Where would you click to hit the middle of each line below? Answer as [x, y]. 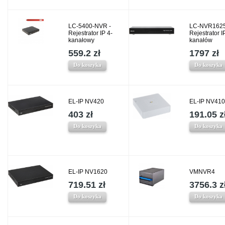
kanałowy [81, 40]
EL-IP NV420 [86, 101]
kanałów [201, 40]
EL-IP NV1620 [88, 172]
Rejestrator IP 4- [90, 33]
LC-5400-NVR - [90, 26]
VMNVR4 [202, 172]
